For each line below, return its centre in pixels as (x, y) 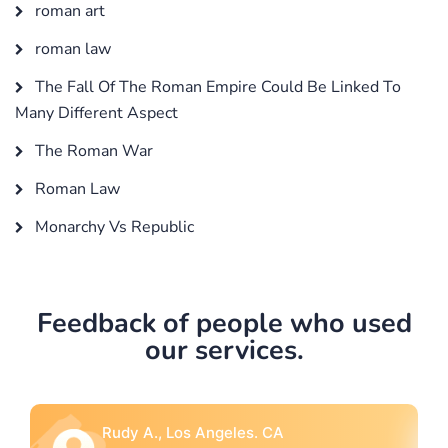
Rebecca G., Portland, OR (270, 432)
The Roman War (92, 150)
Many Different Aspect (96, 112)
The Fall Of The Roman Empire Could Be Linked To (216, 86)
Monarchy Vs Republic (112, 226)
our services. (224, 350)
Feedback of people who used (224, 323)
